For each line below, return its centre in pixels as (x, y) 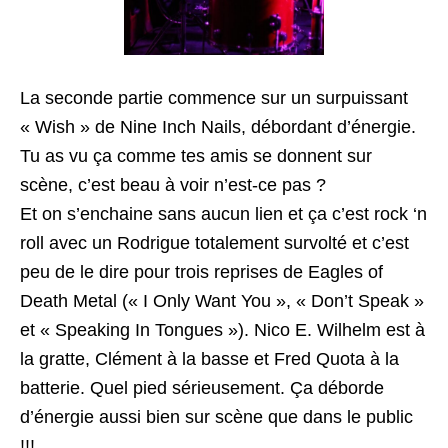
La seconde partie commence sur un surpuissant (214, 98)
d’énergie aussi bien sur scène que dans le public (216, 417)
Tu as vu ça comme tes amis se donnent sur (196, 156)
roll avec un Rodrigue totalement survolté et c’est (214, 243)
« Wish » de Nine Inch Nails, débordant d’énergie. (218, 127)
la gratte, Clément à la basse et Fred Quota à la (209, 359)
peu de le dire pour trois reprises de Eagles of (201, 272)
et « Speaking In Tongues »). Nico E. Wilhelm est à (222, 330)
